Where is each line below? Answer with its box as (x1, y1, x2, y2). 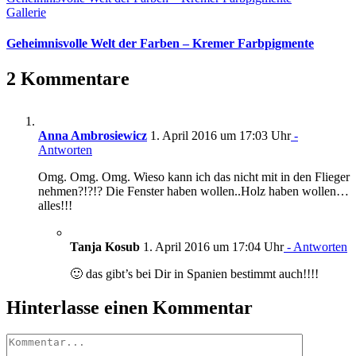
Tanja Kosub (70, 239, 140, 253)
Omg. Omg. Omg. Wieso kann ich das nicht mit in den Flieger (38, 169, 350, 184)
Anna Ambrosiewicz (38, 128, 147, 142)
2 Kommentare (6, 68, 130, 89)
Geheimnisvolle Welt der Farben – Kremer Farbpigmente (6, 37, 314, 51)
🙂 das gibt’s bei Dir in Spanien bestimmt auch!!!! (70, 266, 319, 281)
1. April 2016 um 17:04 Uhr (140, 239, 284, 253)
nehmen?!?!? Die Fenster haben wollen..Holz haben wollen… (38, 184, 349, 198)
